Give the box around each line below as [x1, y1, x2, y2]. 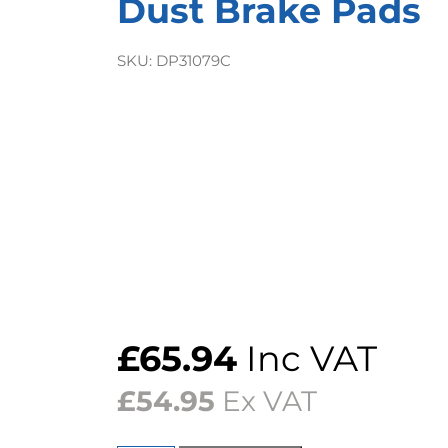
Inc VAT [237, 337, 377, 380]
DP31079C [156, 51, 231, 70]
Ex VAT [215, 384, 317, 418]
